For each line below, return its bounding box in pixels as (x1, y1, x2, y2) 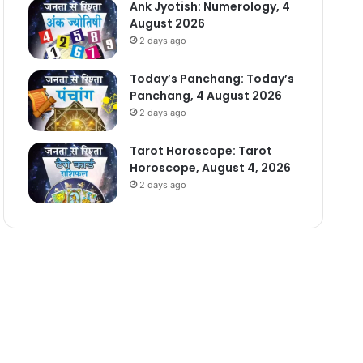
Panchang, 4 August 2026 (129, 87, 282, 104)
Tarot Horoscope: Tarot (129, 142, 272, 159)
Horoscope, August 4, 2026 (129, 159, 291, 176)
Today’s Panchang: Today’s (129, 70, 294, 87)
